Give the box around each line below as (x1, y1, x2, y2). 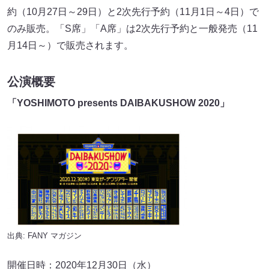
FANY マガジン (28, 231, 82, 241)
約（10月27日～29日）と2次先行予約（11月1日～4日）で (7, 6, 259, 17)
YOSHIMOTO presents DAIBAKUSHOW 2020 (17, 98, 220, 109)
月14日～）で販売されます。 (7, 40, 133, 50)
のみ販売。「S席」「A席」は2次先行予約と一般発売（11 (7, 23, 258, 34)
